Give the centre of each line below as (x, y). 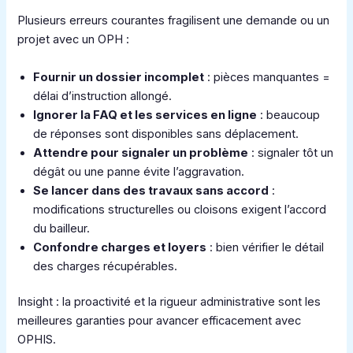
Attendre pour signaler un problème (141, 152)
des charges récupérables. (106, 266)
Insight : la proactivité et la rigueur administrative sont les (169, 302)
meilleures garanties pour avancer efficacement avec (160, 321)
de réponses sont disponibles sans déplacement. (166, 134)
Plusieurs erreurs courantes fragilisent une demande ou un (174, 21)
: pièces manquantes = (268, 77)
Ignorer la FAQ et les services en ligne (145, 115)
